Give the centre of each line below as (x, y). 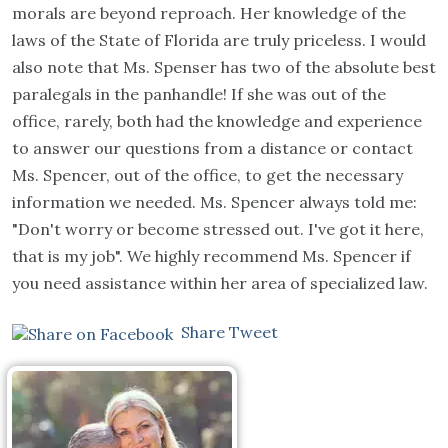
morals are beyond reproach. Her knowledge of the (209, 13)
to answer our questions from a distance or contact (212, 148)
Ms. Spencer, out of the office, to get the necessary (207, 175)
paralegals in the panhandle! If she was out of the (199, 94)
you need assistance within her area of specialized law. (220, 283)
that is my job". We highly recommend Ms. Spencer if (211, 256)
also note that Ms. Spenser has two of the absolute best (224, 67)
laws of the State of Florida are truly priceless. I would (219, 40)
